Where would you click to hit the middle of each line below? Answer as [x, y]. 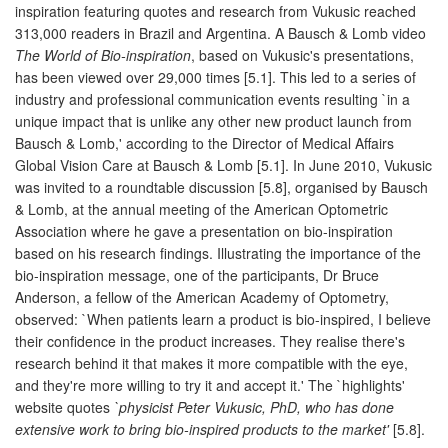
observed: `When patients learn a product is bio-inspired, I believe [223, 318]
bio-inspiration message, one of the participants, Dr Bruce [197, 274]
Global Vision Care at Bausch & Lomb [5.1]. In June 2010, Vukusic [223, 164]
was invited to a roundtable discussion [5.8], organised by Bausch [221, 186]
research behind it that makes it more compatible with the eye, [211, 362]
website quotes [64, 406]
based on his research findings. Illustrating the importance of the [218, 252]
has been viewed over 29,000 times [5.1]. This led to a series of [215, 76]
